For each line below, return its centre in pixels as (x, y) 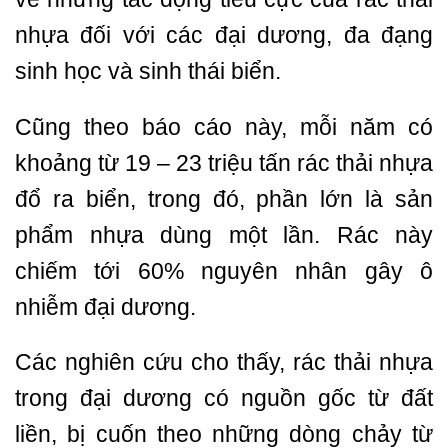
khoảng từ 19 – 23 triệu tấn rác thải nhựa (224, 162)
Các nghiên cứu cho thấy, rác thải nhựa (224, 362)
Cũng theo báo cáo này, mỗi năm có (224, 126)
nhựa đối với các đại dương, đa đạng (224, 34)
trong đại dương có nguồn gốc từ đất (224, 398)
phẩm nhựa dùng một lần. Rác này (224, 234)
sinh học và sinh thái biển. (151, 70)
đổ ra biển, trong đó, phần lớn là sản (224, 198)
